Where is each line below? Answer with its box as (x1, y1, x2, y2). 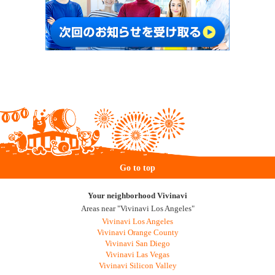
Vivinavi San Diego (105, 239, 170, 248)
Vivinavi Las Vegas (106, 250, 169, 259)
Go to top (120, 162, 155, 172)
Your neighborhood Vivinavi (88, 191, 187, 200)
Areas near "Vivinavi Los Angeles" (80, 204, 195, 213)
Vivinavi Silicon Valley (98, 261, 177, 270)
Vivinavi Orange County (96, 228, 179, 237)
